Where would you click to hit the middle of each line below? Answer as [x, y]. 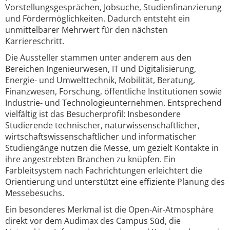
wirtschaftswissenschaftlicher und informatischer [101, 137]
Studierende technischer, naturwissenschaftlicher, [102, 125]
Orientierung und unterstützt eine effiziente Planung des [115, 182]
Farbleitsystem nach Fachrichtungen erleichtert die [104, 170]
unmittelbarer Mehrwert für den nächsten [87, 30]
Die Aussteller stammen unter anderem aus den [98, 57]
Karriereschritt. [35, 41]
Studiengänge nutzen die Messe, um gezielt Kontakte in [112, 148]
